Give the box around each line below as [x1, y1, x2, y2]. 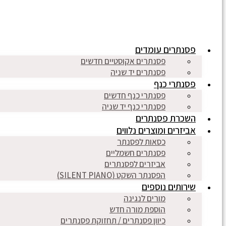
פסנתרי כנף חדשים [104, 90, 165, 101]
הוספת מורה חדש [109, 204, 165, 215]
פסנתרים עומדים [135, 43, 196, 55]
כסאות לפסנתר [117, 136, 165, 147]
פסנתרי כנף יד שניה [102, 101, 165, 112]
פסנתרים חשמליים [106, 147, 165, 158]
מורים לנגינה [124, 193, 165, 204]
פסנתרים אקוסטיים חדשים [81, 55, 165, 67]
